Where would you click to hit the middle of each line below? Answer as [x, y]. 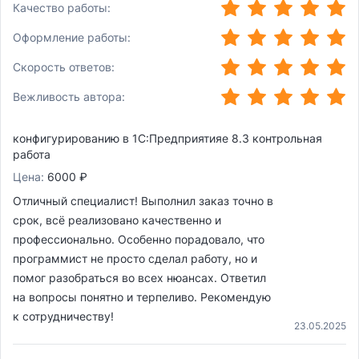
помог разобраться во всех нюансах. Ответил [139, 278]
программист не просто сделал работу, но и [135, 259]
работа [32, 155]
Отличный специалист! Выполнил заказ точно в [143, 201]
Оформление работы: [72, 37]
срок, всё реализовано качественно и [117, 220]
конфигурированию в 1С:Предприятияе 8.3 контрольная [167, 139]
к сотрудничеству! [63, 317]
